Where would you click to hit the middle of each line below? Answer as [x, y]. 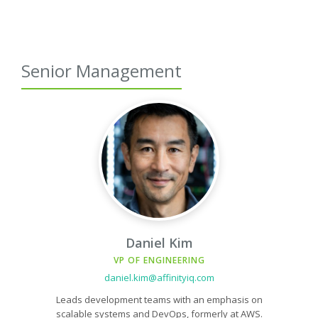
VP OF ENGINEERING [159, 260]
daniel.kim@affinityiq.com [159, 278]
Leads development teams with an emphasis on [159, 300]
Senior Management [102, 71]
